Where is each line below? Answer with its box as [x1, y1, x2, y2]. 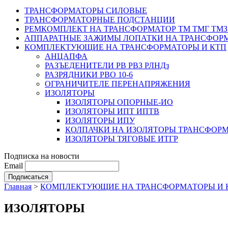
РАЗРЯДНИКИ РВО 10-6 [45, 70, 133, 79]
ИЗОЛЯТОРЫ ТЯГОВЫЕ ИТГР [65, 134, 178, 143]
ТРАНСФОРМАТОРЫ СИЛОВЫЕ [24, 6, 147, 15]
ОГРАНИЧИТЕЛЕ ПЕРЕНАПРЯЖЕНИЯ [45, 79, 190, 88]
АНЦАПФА [45, 52, 88, 61]
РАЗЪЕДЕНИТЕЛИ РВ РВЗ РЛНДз [45, 61, 169, 70]
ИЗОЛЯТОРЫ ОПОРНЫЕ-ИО [65, 98, 173, 106]
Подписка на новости [4, 152, 79, 160]
